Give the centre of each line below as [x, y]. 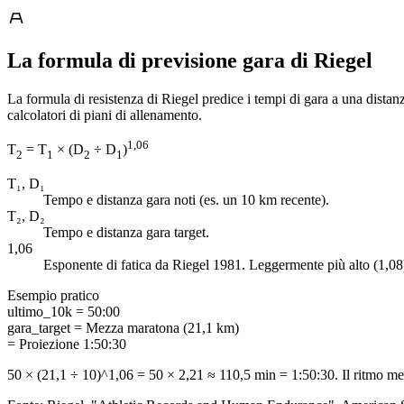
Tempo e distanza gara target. [126, 233]
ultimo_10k [40, 312]
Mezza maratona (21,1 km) [162, 328]
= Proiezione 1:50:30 [67, 344]
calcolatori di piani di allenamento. [105, 115]
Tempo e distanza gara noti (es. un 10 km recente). [186, 200]
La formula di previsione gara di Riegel [190, 60]
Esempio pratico [53, 296]
